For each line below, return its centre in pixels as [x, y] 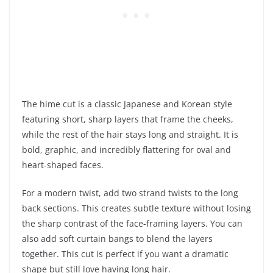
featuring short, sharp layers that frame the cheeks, [128, 119]
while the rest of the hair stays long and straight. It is [130, 135]
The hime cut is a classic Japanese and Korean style [127, 104]
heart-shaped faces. [63, 165]
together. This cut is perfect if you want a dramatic [125, 254]
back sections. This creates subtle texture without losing [136, 208]
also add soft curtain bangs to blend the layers [117, 239]
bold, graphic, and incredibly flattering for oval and [126, 150]
